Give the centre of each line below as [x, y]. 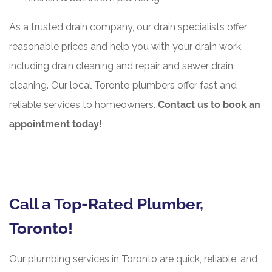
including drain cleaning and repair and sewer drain [121, 66]
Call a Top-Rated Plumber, [106, 204]
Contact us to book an [209, 105]
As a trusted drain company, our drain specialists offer [128, 27]
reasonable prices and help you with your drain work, [126, 47]
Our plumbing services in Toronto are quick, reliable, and [133, 259]
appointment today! [56, 124]
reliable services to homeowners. [83, 105]
